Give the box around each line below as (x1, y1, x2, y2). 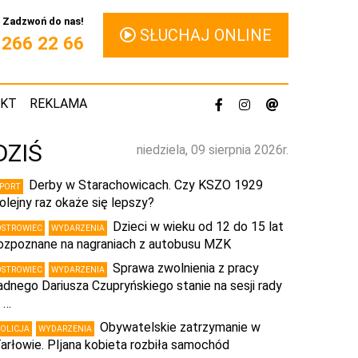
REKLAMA (30, 96, 87, 111)
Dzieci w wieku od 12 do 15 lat (113, 219, 284, 234)
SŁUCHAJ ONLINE (136, 26, 272, 45)
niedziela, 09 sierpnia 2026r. (137, 142, 288, 157)
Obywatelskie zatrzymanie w (100, 320, 261, 335)
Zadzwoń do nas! (2, 14, 84, 27)
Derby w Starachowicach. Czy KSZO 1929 (29, 177, 263, 193)
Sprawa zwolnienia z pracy (113, 261, 259, 276)
